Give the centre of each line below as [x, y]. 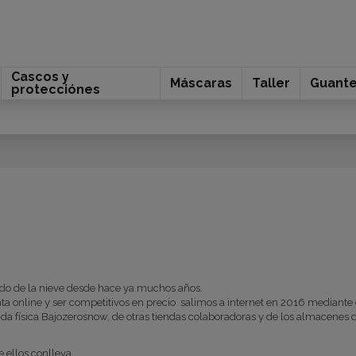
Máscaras [201, 83]
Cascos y [40, 77]
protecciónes [55, 89]
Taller [271, 83]
